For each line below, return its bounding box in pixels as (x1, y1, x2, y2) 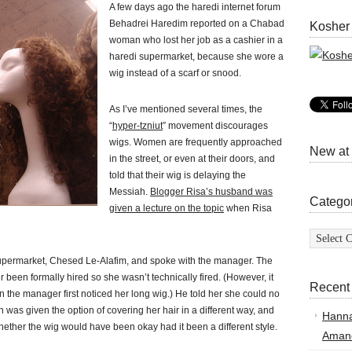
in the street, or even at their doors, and (109, 153, 275, 164)
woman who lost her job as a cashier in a (109, 35, 283, 46)
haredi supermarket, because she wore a (109, 51, 284, 62)
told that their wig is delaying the (109, 170, 246, 181)
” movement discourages (163, 120, 268, 131)
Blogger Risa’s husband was (150, 186, 273, 197)
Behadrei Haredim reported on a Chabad (109, 18, 284, 29)
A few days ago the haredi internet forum (109, 2, 280, 13)
